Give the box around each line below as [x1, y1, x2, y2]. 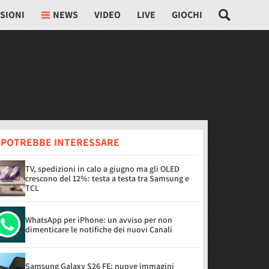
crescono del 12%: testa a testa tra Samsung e [25, 173, 189, 184]
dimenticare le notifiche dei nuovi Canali [25, 224, 172, 235]
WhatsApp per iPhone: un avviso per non [25, 214, 172, 225]
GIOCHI [172, 8, 203, 21]
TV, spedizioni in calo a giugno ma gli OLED [25, 163, 180, 174]
